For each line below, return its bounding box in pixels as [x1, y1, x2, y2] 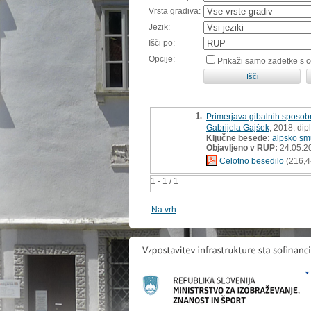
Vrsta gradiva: [149, 6, 201, 16]
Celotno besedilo [219, 155, 284, 166]
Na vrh [151, 204, 176, 215]
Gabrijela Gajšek [206, 122, 269, 133]
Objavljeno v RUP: [206, 142, 278, 153]
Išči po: [149, 37, 175, 48]
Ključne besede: [206, 133, 270, 143]
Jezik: [149, 22, 170, 32]
